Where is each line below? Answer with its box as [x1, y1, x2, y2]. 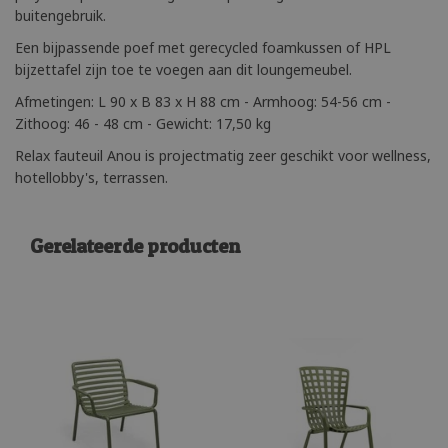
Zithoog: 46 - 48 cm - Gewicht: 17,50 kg [15, 113, 271, 133]
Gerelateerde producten [30, 232, 240, 258]
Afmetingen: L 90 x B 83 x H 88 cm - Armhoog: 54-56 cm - [15, 91, 391, 111]
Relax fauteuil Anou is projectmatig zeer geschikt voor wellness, [15, 145, 431, 165]
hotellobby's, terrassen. [15, 167, 168, 187]
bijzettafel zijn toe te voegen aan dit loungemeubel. [15, 59, 356, 79]
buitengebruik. [15, 5, 106, 25]
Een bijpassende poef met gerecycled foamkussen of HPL [15, 37, 391, 57]
